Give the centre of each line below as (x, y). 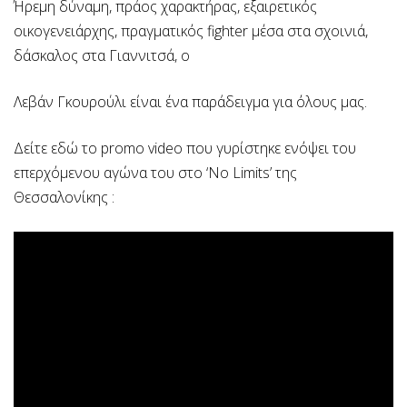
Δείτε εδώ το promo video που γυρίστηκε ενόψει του (185, 148)
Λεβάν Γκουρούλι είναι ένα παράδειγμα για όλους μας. (190, 101)
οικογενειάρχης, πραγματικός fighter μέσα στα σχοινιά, (191, 30)
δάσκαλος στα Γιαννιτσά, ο (102, 55)
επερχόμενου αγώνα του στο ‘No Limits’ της (155, 172)
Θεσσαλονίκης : (64, 197)
